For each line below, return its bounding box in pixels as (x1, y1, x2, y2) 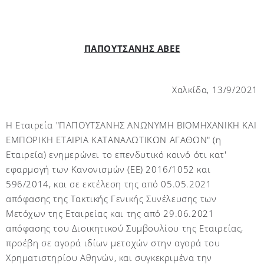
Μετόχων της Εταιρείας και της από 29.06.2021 (6, 207, 214, 219)
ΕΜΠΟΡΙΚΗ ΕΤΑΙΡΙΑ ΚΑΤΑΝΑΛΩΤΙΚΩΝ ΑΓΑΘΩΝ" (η (6, 134, 222, 146)
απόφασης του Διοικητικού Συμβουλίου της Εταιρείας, (6, 222, 244, 234)
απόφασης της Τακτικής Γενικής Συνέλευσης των (6, 193, 217, 204)
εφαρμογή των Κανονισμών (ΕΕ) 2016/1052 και (6, 163, 211, 175)
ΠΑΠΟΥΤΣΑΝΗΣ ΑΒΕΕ (84, 42, 180, 54)
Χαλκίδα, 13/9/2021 (172, 84, 258, 95)
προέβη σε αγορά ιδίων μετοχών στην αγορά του (6, 237, 220, 249)
